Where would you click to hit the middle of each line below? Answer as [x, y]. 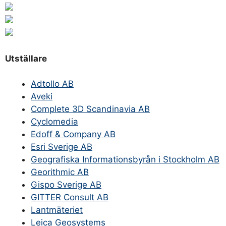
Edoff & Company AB [73, 134]
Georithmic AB [60, 172]
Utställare [26, 58]
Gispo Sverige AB [66, 185]
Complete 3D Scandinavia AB [90, 109]
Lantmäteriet [57, 210]
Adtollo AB [52, 84]
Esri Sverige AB [62, 147]
